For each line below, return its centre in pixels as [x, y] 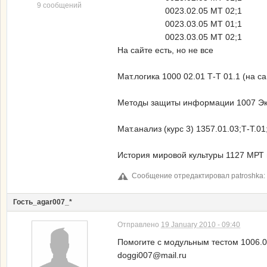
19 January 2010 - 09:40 [201, 225]
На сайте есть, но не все [165, 50]
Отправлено [139, 225]
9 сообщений [59, 5]
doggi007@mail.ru [152, 255]
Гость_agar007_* [43, 202]
